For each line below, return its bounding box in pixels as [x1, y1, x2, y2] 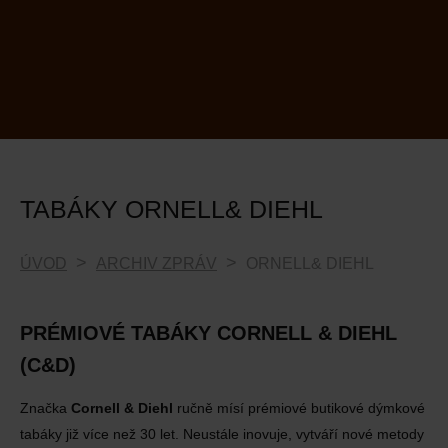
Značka [20, 400, 71, 416]
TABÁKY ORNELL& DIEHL [20, 195, 323, 223]
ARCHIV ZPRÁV [96, 254, 217, 272]
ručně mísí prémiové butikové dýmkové [173, 400, 425, 416]
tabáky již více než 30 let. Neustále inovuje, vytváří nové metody [20, 426, 424, 442]
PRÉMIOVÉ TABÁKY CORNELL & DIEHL [20, 322, 397, 344]
